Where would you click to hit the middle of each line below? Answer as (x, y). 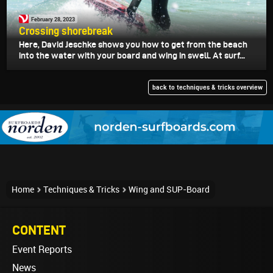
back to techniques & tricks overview (207, 87)
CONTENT (39, 230)
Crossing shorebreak (66, 31)
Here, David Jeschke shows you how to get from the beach (133, 45)
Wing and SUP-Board (169, 190)
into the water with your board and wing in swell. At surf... (132, 56)
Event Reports (42, 250)
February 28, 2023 (53, 19)
